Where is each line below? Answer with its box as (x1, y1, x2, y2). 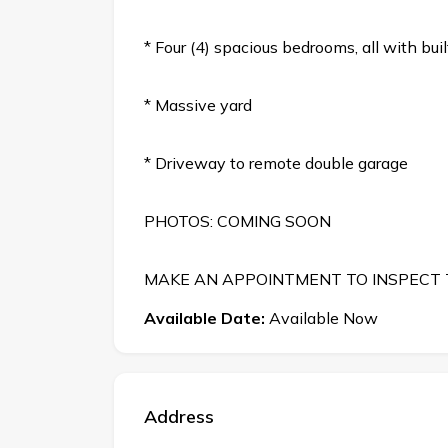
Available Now (265, 308, 378, 329)
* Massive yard (144, 95, 252, 116)
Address (144, 405, 214, 429)
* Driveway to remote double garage (144, 153, 408, 174)
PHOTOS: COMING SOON (144, 211, 331, 232)
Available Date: (144, 308, 265, 329)
